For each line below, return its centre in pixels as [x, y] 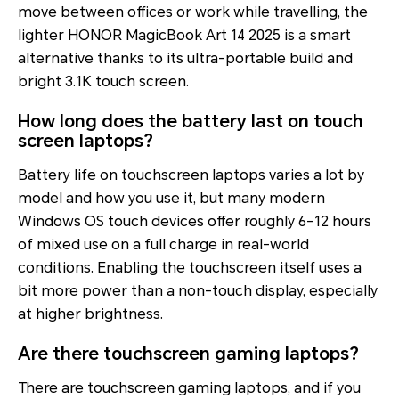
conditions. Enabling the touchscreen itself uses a [190, 268]
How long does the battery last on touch [191, 122]
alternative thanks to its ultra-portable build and [185, 59]
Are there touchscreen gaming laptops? [188, 354]
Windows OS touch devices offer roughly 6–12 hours [195, 222]
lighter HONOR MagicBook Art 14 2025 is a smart [184, 36]
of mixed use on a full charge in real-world [163, 245]
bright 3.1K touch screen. [103, 82]
